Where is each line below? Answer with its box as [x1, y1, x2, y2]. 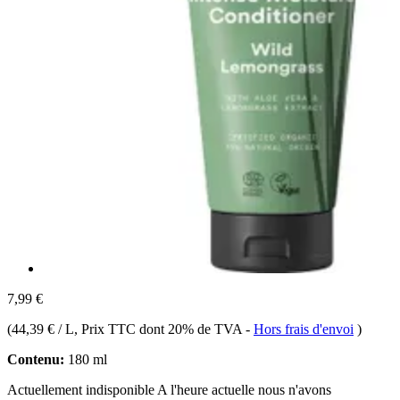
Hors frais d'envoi [254, 321, 354, 337]
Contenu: [7, 351, 64, 367]
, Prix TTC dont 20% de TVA [74, 321, 246, 337]
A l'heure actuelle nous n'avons [157, 381, 331, 397]
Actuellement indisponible [7, 381, 157, 397]
